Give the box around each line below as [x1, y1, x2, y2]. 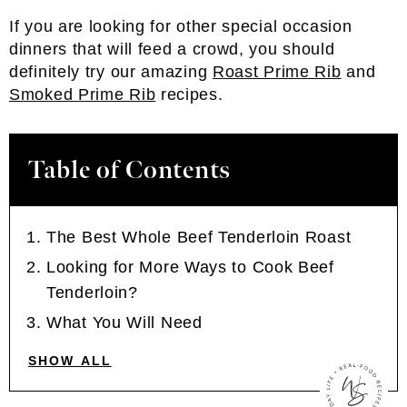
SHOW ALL [28, 353, 112, 368]
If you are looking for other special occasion [9, 17, 352, 35]
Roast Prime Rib [212, 63, 342, 81]
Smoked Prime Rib [9, 85, 156, 104]
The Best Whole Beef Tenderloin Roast [46, 228, 352, 246]
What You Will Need [46, 313, 203, 332]
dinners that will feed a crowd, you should [9, 40, 335, 58]
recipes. [155, 85, 223, 104]
